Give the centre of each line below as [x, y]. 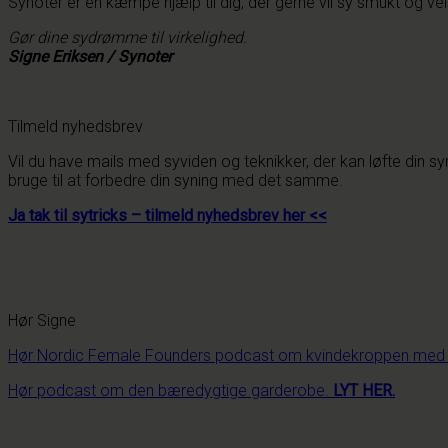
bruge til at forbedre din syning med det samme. [175, 180]
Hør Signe [42, 320]
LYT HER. [364, 390]
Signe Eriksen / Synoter [90, 56]
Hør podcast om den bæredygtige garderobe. [170, 390]
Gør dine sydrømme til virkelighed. [127, 37]
